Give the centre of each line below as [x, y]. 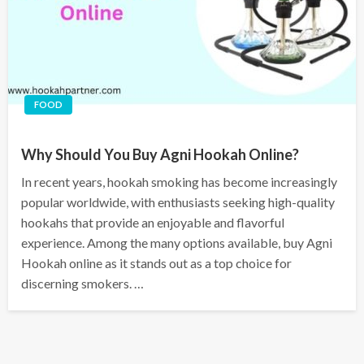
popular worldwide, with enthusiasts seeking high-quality [178, 202]
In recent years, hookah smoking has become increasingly [179, 182]
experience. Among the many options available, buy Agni [177, 243]
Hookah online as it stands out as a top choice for [156, 263]
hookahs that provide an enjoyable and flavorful [153, 223]
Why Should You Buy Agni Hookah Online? [160, 155]
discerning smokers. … [82, 284]
